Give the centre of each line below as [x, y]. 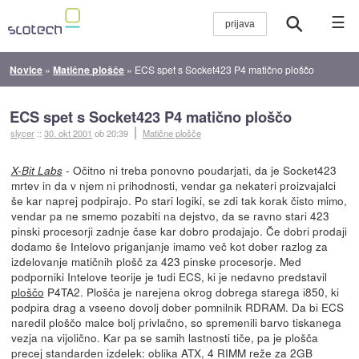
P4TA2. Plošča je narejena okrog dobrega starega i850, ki [191, 291]
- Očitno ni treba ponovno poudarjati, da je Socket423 [199, 169]
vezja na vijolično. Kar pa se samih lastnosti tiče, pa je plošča [164, 337]
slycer [23, 133]
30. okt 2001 [69, 133]
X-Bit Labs [36, 170]
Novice [26, 69]
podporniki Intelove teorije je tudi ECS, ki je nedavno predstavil [169, 276]
